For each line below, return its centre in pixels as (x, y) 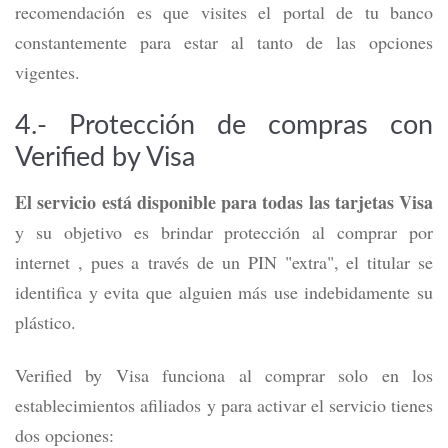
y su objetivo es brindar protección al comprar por (224, 232)
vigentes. (47, 72)
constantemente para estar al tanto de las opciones (224, 42)
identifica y (60, 292)
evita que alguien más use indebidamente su (268, 292)
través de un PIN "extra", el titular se (286, 262)
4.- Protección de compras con (224, 125)
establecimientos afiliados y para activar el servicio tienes (224, 405)
